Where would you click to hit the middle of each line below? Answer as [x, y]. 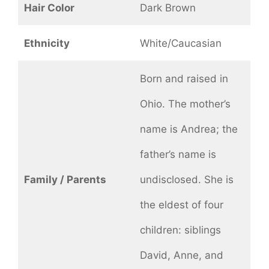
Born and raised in [184, 79]
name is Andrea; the [189, 129]
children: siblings [180, 230]
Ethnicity [47, 44]
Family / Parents [65, 180]
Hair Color [49, 8]
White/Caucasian [180, 44]
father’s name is [178, 155]
